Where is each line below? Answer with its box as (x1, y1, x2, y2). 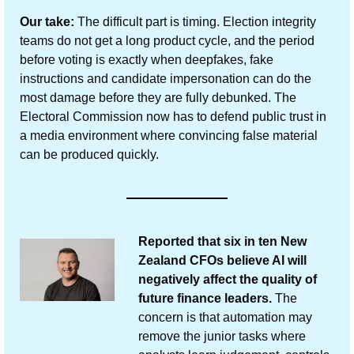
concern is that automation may (137, 310, 312, 324)
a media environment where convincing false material (20, 128, 318, 142)
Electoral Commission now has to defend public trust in (20, 109, 326, 123)
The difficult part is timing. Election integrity (74, 14, 316, 28)
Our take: (20, 14, 74, 28)
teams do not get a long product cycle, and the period (20, 33, 314, 47)
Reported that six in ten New (137, 234, 307, 248)
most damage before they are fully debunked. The (20, 90, 296, 104)
